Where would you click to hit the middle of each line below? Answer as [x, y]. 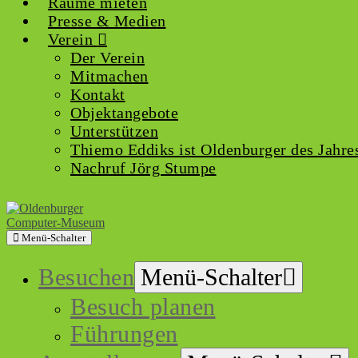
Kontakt [98, 94]
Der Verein [107, 58]
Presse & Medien [107, 21]
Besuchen [86, 277]
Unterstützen [114, 131]
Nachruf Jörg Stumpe [143, 168]
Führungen [124, 334]
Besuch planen [143, 306]
